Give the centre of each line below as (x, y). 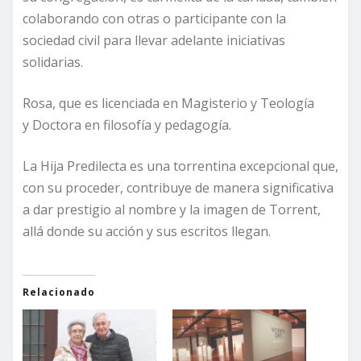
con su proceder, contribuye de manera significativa (178, 187)
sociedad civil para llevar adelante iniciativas (154, 40)
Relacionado (59, 292)
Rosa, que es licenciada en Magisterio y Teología (168, 103)
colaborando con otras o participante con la (154, 18)
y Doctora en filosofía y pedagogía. (127, 124)
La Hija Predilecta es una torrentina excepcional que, (180, 166)
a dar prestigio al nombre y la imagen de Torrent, (172, 209)
